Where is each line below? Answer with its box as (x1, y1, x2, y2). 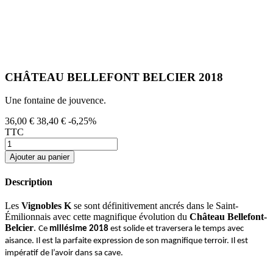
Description (5, 176, 52, 187)
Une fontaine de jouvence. (5, 95, 106, 106)
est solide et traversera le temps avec (108, 224, 244, 233)
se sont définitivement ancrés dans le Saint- (71, 200, 238, 211)
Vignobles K (21, 200, 71, 211)
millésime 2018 (49, 224, 108, 233)
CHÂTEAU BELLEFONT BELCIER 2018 (5, 70, 223, 83)
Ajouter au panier (10, 152, 69, 162)
